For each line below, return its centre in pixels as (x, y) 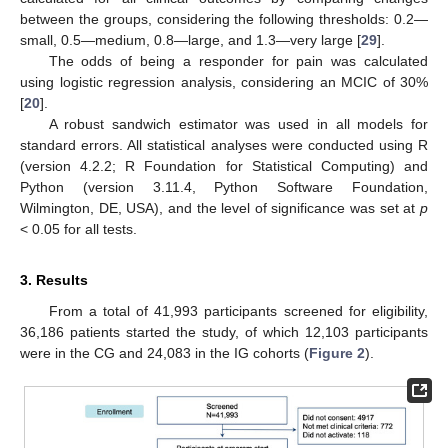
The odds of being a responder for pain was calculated (238, 60)
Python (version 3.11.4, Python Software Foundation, (224, 186)
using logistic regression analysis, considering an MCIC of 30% (224, 81)
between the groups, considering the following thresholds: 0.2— (224, 18)
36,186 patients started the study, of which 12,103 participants (224, 331)
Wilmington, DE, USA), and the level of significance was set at (220, 207)
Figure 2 (337, 352)
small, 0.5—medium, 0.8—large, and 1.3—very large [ (190, 39)
